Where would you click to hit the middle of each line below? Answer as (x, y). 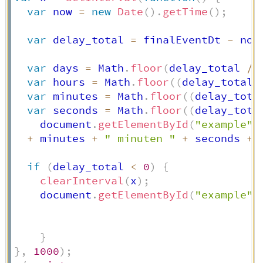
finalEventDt (182, 40)
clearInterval (82, 181)
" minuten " (140, 139)
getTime (185, 12)
